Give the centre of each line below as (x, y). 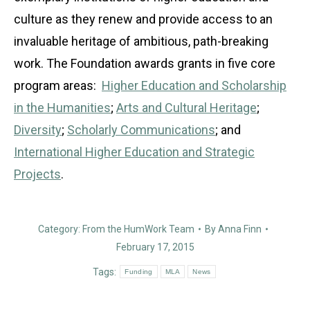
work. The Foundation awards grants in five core (145, 63)
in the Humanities (62, 107)
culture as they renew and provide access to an (143, 19)
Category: (60, 229)
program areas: (58, 85)
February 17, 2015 (155, 247)
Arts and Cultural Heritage (186, 107)
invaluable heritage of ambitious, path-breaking (141, 41)
